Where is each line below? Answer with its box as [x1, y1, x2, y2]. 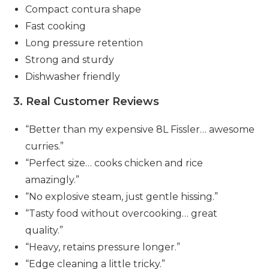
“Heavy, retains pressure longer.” [25, 241, 181, 253]
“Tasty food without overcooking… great [25, 207, 218, 219]
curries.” [25, 140, 64, 152]
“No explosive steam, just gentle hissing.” [25, 190, 219, 202]
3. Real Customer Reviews [13, 94, 160, 108]
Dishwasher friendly [25, 70, 121, 82]
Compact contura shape [25, 3, 142, 15]
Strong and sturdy [25, 53, 115, 65]
